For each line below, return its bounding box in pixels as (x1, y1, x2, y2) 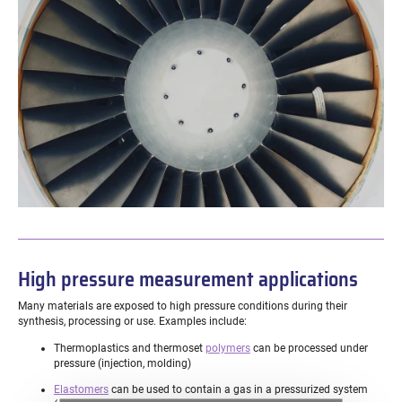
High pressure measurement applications (17, 264, 358, 296)
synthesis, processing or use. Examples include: (17, 314, 247, 328)
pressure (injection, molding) (53, 356, 191, 370)
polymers (205, 341, 250, 354)
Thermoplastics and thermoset (53, 341, 205, 354)
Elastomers (53, 383, 109, 397)
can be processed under (249, 341, 368, 354)
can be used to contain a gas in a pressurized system (108, 383, 368, 397)
